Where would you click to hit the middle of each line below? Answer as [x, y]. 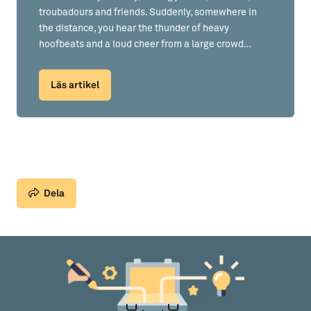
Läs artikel [75, 85]
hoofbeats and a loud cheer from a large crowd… [145, 44]
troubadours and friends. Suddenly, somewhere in [148, 12]
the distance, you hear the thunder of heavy [134, 28]
